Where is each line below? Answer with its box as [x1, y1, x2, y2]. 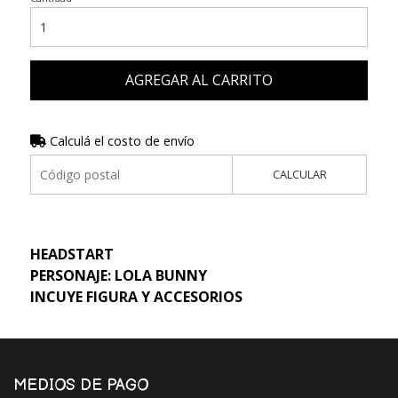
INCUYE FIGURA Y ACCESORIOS [29, 286, 243, 306]
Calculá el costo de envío [45, 131, 195, 149]
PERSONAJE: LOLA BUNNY [29, 265, 207, 285]
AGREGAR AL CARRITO [124, 69, 273, 90]
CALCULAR [272, 165, 327, 182]
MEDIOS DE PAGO [13, 375, 148, 394]
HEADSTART [29, 243, 114, 264]
